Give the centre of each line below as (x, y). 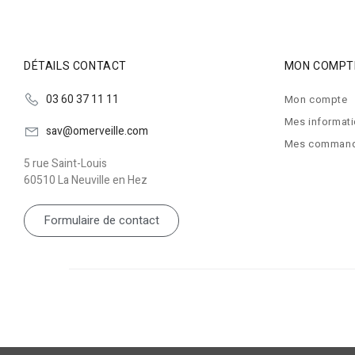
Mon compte (316, 99)
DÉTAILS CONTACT (75, 66)
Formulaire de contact (101, 220)
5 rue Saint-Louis (65, 164)
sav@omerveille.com (97, 131)
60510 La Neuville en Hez (86, 180)
